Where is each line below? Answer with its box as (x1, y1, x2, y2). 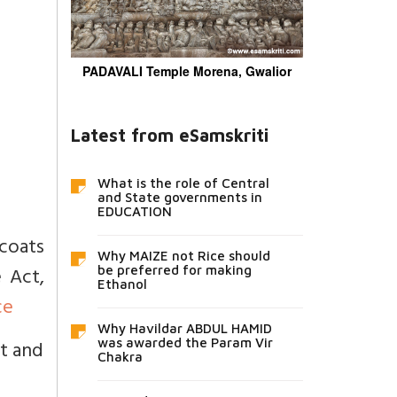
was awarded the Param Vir (97, 334, 273, 350)
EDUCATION (97, 203, 172, 219)
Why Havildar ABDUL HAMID (97, 320, 272, 336)
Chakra (97, 348, 143, 364)
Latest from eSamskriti (70, 124, 269, 145)
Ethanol (97, 276, 147, 292)
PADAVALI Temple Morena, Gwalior (82, 61, 292, 80)
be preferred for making (97, 261, 252, 277)
